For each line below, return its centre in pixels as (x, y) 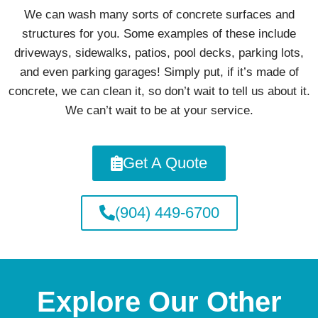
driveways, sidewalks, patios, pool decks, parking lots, (159, 53)
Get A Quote (165, 163)
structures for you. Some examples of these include (159, 34)
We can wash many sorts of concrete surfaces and (159, 15)
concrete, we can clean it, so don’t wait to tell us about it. (159, 92)
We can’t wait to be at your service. (159, 111)
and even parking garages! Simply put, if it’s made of (159, 72)
